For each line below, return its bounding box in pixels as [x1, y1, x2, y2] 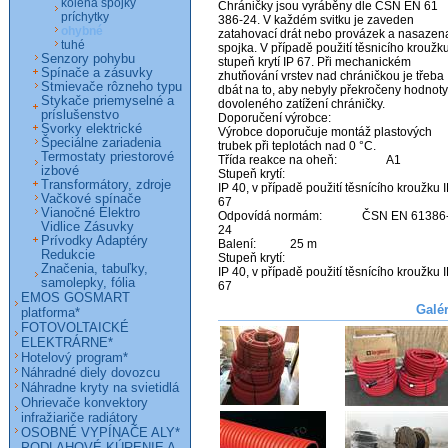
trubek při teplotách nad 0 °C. [218, 139, 376, 154]
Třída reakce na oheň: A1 [218, 153, 337, 168]
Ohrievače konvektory [21, 395, 148, 410]
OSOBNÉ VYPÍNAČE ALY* [21, 425, 180, 440]
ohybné [61, 24, 103, 38]
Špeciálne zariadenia [41, 136, 161, 150]
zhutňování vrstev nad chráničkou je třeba [218, 69, 444, 84]
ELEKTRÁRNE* [21, 335, 113, 350]
